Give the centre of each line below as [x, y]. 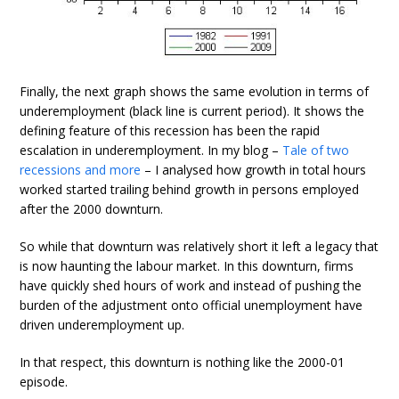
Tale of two [316, 151]
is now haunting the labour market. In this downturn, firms [187, 266]
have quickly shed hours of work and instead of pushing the [191, 286]
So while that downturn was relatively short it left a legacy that [199, 247]
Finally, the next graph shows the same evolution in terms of [195, 92]
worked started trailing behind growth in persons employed [190, 190]
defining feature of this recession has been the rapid [170, 131]
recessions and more [81, 170]
